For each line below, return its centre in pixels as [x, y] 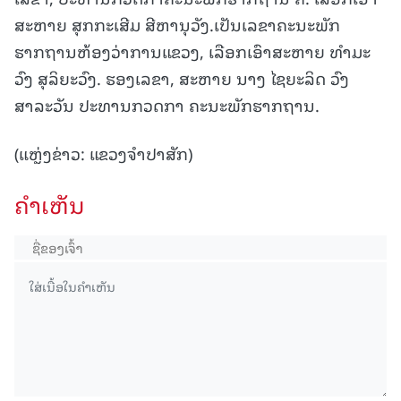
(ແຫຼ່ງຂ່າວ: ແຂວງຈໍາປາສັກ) [103, 153]
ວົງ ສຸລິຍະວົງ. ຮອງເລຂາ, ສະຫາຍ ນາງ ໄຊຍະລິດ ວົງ [182, 78]
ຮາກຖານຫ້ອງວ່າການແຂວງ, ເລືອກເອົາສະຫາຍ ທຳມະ [192, 51]
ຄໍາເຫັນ [50, 205]
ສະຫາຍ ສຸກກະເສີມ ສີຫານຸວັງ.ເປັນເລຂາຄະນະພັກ [177, 24]
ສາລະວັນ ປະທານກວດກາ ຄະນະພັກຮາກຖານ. [167, 105]
